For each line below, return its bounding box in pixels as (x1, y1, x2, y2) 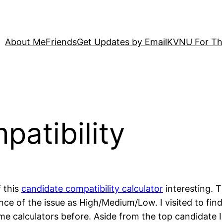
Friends (46, 37, 77, 48)
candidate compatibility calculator (21, 183, 163, 194)
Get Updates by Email (77, 37, 167, 48)
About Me (5, 37, 46, 48)
